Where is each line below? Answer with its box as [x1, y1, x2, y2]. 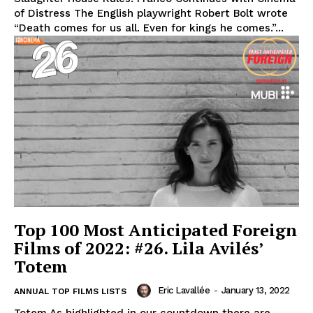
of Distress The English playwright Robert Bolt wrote [14, 7, 288, 20]
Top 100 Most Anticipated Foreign [14, 218, 297, 241]
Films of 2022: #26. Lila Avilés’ [14, 236, 263, 259]
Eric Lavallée [157, 285, 210, 296]
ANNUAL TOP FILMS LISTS [14, 286, 126, 296]
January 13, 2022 [221, 285, 290, 296]
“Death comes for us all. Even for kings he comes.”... [14, 22, 284, 34]
